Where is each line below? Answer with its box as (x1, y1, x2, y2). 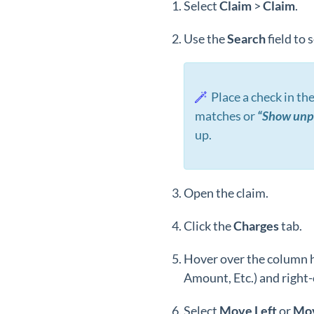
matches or (195, 108, 257, 123)
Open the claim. (184, 185, 268, 200)
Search (227, 31, 268, 46)
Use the (184, 31, 227, 46)
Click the (184, 218, 233, 233)
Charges (233, 218, 281, 233)
